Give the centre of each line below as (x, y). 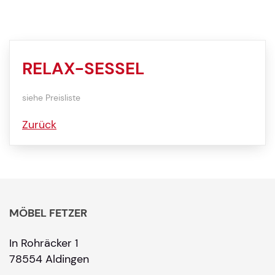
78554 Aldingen (49, 259)
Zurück (39, 124)
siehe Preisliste (51, 97)
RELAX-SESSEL (83, 68)
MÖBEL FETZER (48, 213)
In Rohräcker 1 (44, 243)
